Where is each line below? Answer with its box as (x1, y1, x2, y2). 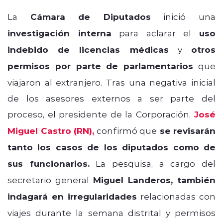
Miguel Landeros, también (93, 174, 216, 186)
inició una (150, 10, 216, 22)
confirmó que (94, 124, 157, 136)
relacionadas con (137, 190, 216, 202)
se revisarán (157, 124, 216, 136)
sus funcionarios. (7, 157, 90, 169)
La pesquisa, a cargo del (89, 157, 216, 169)
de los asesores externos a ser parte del (7, 92, 216, 104)
